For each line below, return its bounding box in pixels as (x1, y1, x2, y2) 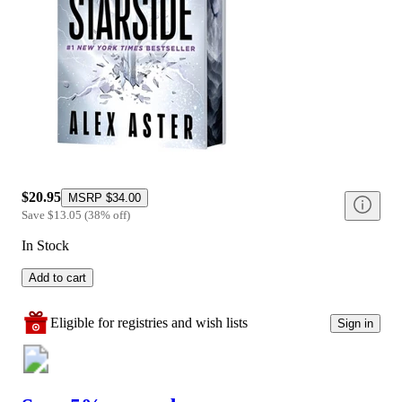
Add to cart (29, 271, 86, 285)
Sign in (337, 316, 373, 330)
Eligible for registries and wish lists (50, 315, 248, 331)
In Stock (22, 238, 69, 254)
